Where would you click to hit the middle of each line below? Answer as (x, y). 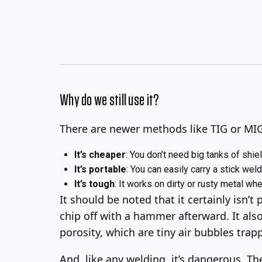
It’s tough (94, 184)
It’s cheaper (100, 155)
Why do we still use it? (109, 101)
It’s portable (100, 169)
